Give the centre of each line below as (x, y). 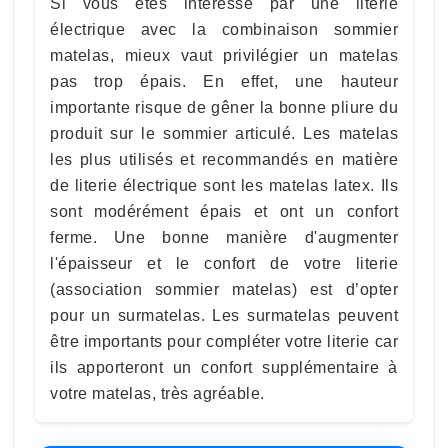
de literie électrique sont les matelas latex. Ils (224, 185)
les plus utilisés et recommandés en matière (224, 159)
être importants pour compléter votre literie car (224, 341)
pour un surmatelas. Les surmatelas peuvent (224, 315)
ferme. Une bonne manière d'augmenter (224, 237)
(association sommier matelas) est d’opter (224, 289)
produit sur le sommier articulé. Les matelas (224, 133)
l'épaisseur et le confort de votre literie (224, 263)
